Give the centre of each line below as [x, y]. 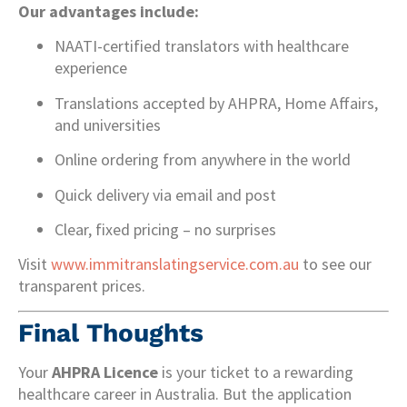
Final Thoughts [111, 333]
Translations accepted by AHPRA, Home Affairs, [216, 103]
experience [91, 68]
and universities [108, 124]
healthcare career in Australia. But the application [185, 393]
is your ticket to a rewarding [256, 372]
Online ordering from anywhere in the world [203, 160]
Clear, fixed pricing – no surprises [165, 229]
